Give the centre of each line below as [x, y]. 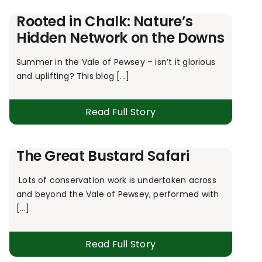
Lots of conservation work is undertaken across [116, 180]
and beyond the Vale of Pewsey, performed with [118, 194]
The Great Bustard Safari [103, 156]
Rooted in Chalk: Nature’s [104, 22]
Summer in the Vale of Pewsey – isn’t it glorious [116, 62]
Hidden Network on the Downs [120, 38]
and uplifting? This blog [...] [73, 76]
